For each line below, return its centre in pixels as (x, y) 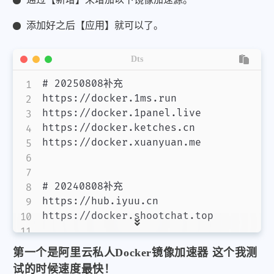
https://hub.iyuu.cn (100, 201)
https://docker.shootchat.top (128, 216)
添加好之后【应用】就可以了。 (95, 26)
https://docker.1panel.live (122, 113)
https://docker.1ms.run (109, 98)
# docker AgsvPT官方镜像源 (113, 260)
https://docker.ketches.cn (119, 128)
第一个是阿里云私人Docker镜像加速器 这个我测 (135, 252)
